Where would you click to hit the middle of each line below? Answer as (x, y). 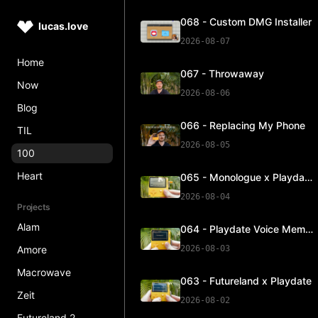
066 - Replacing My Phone (243, 125)
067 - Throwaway (222, 73)
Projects (34, 207)
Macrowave (44, 272)
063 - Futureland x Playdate (246, 281)
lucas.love (62, 26)
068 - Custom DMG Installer (246, 22)
